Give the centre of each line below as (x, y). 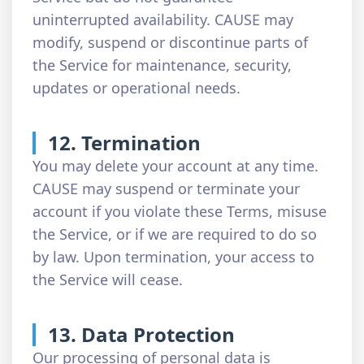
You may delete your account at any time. (175, 166)
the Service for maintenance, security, (162, 65)
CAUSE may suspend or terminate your (166, 188)
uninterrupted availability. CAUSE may (163, 19)
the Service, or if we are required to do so (175, 234)
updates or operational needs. (136, 88)
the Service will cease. (108, 279)
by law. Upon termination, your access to (173, 257)
